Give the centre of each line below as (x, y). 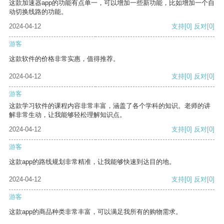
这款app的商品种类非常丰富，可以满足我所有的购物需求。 (95, 212)
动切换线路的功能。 (38, 12)
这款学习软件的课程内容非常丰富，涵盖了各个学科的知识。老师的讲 (110, 106)
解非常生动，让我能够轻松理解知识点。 (67, 115)
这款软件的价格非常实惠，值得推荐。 (64, 59)
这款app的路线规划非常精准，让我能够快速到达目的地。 (92, 162)
